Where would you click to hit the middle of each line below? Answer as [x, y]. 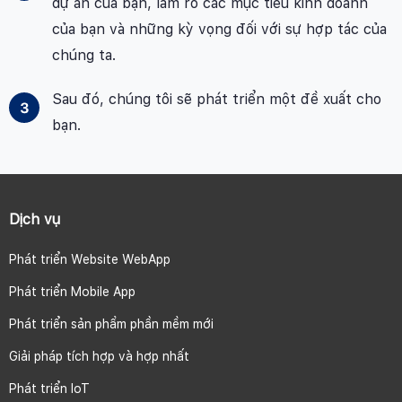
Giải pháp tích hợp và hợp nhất [99, 357]
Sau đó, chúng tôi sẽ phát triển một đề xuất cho [216, 100]
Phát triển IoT [49, 389]
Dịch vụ [35, 220]
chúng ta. [83, 56]
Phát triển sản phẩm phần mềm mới [111, 324]
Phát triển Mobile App [72, 292]
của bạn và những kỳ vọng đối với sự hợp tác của [219, 30]
